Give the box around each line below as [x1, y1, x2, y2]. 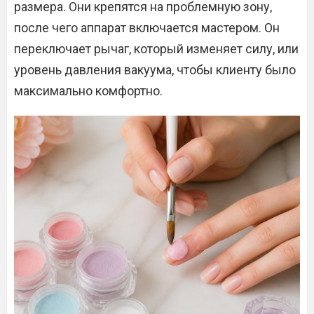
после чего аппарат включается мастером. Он [14, 20, 280, 35]
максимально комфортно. [14, 83, 163, 98]
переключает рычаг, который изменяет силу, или [14, 41, 299, 56]
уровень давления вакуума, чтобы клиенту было [14, 62, 296, 77]
